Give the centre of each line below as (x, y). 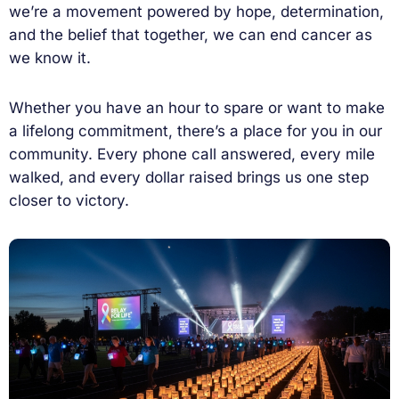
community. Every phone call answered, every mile (192, 154)
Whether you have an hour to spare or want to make (197, 107)
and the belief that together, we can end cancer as (191, 34)
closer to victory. (69, 200)
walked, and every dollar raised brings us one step (189, 177)
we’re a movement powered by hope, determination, (196, 11)
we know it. (50, 57)
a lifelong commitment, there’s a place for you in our (195, 130)
